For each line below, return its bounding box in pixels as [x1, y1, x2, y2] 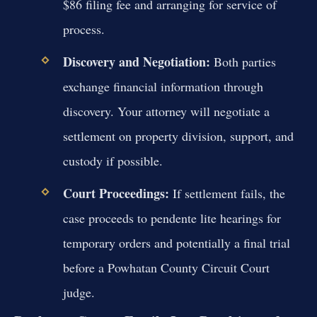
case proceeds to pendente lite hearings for [62, 209, 281, 227]
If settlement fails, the [168, 185, 285, 202]
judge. [62, 284, 95, 301]
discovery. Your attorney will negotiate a [62, 102, 270, 120]
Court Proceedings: [62, 184, 169, 203]
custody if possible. [62, 151, 163, 169]
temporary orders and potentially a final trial [62, 234, 290, 252]
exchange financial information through [62, 77, 263, 95]
